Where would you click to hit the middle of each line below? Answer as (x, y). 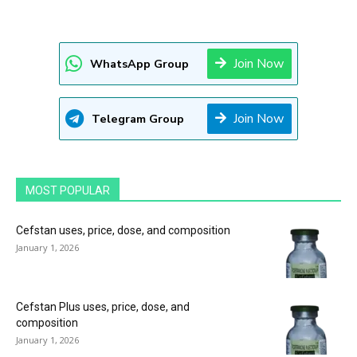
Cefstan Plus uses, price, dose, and (103, 307)
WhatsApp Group (139, 64)
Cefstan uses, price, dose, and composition (123, 230)
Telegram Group (138, 119)
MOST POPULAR (68, 190)
